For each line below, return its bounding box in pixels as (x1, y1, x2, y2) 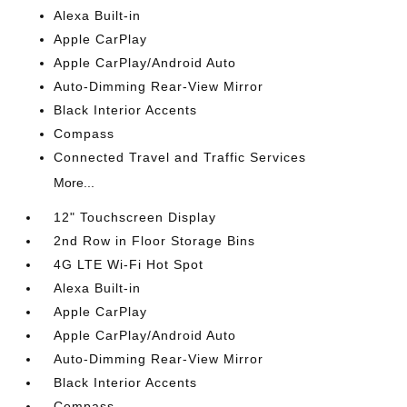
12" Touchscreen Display (54, 210, 217, 224)
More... (54, 175, 95, 190)
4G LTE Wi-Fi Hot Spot (54, 257, 204, 272)
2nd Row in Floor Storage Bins (54, 233, 256, 248)
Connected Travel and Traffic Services (54, 150, 307, 164)
